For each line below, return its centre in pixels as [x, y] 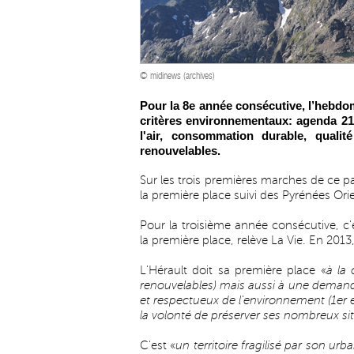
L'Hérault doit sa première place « [233, 270]
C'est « [158, 345]
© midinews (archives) [177, 76]
